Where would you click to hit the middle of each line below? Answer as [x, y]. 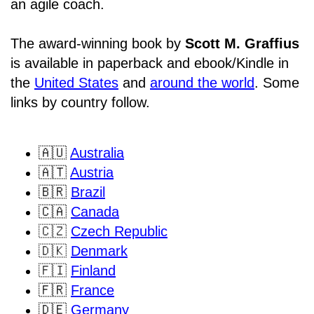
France [93, 290]
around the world [202, 82]
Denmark [99, 251]
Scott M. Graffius [242, 43]
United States [76, 82]
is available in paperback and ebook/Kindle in [150, 63]
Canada [95, 211]
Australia [97, 152]
